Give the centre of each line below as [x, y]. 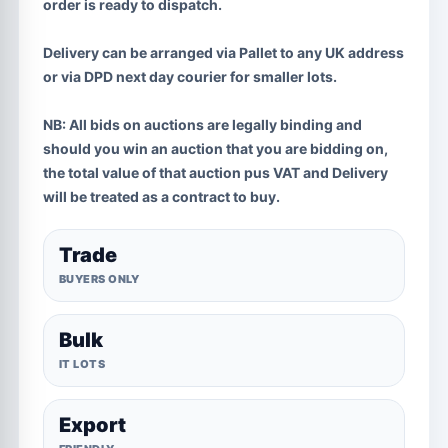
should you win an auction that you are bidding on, [215, 148]
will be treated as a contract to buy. [161, 196]
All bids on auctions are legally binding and [214, 124]
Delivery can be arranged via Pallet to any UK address [223, 52]
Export [92, 425]
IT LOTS [82, 364]
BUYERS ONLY [99, 279]
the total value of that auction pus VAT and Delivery [215, 172]
